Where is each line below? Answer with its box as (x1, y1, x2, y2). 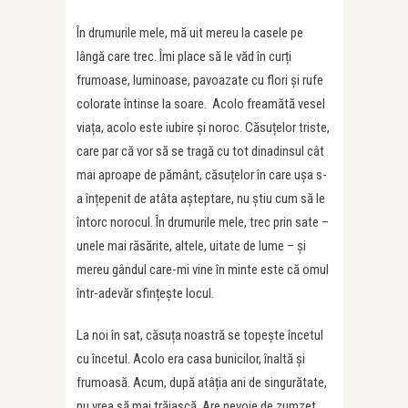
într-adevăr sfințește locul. (76, 285, 214, 301)
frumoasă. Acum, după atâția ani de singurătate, (76, 374, 327, 391)
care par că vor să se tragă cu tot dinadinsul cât (76, 143, 324, 159)
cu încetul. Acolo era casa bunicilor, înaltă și (76, 351, 305, 367)
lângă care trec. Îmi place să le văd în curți (76, 48, 291, 65)
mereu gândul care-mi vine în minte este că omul (76, 261, 329, 278)
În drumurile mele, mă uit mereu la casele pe (76, 25, 303, 41)
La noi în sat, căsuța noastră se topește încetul (76, 327, 323, 343)
